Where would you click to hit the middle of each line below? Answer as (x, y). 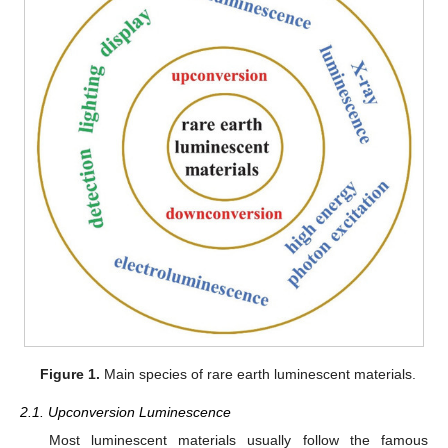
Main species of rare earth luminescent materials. (258, 374)
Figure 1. (70, 374)
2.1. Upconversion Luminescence (125, 412)
